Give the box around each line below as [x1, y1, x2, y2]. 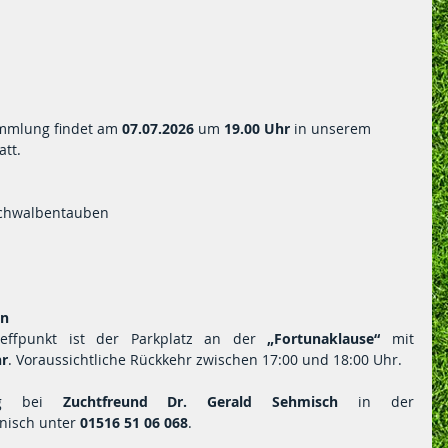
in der [338, 392, 415, 411]
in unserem [294, 119, 375, 138]
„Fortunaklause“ [267, 329, 381, 348]
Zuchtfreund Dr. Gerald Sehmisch [62, 392, 339, 411]
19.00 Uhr [224, 119, 294, 138]
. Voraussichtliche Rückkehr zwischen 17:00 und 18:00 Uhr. [8, 350, 402, 369]
